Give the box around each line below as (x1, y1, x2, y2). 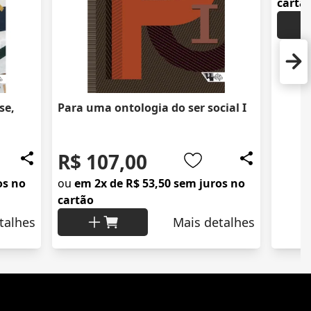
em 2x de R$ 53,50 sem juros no (74, 176, 245, 192)
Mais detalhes (173, 214, 255, 231)
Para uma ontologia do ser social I (58, 100, 246, 116)
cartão (58, 192, 94, 208)
